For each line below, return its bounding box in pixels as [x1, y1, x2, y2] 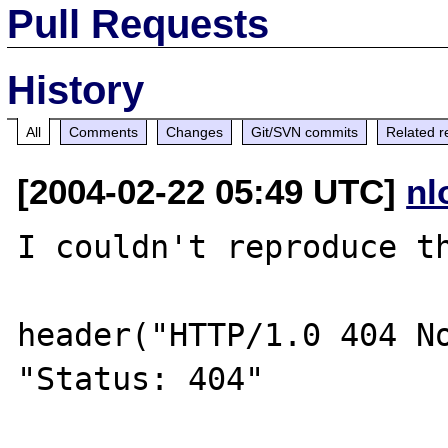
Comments [69, 123, 139, 140]
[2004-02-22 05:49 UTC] [17, 171, 407, 211]
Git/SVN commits [251, 123, 359, 140]
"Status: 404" [17, 360, 265, 397]
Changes [166, 123, 224, 140]
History [7, 67, 145, 112]
